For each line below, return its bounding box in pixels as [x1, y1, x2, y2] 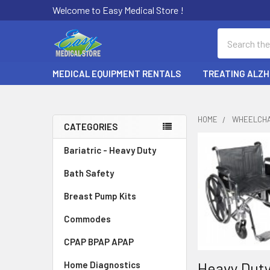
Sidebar [52, 136, 113, 158]
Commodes [64, 213, 111, 224]
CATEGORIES [64, 121, 118, 132]
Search [218, 30, 245, 41]
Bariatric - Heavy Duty [64, 145, 156, 155]
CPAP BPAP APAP [64, 236, 134, 247]
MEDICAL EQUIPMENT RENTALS [52, 68, 181, 79]
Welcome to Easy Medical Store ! [52, 4, 184, 16]
